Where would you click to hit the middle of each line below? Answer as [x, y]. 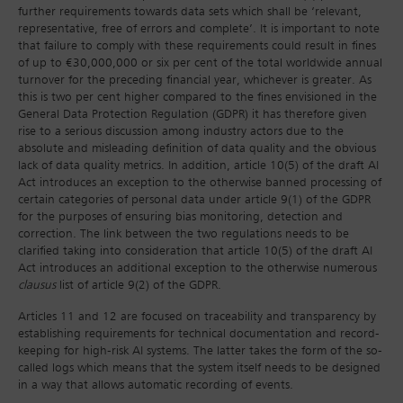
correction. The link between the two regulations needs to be [184, 234]
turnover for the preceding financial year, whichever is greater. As [195, 81]
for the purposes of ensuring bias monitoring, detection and [180, 217]
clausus [37, 286]
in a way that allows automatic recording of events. [156, 385]
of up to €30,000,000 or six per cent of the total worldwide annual [200, 63]
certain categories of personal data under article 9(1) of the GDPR [194, 200]
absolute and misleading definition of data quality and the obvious [197, 149]
